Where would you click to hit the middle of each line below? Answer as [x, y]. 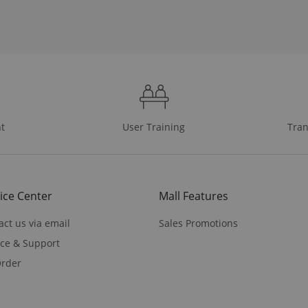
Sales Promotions [198, 223]
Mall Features [194, 196]
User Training [154, 126]
